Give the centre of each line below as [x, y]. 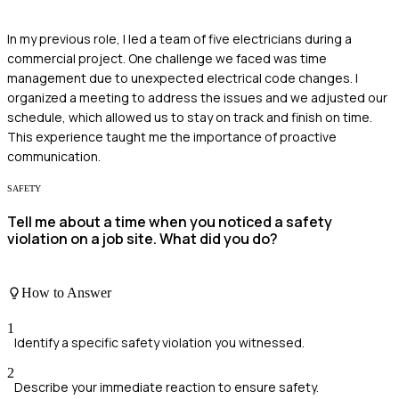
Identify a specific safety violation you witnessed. [159, 342]
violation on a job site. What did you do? [142, 238]
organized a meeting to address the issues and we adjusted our [197, 97]
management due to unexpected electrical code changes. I [183, 77]
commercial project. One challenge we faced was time [167, 58]
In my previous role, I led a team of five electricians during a [179, 38]
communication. [54, 156]
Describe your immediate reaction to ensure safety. [167, 387]
